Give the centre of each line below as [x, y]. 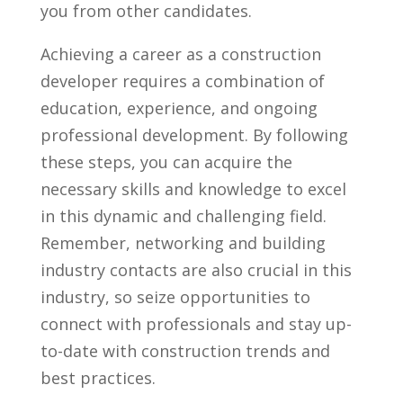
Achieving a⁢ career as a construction [180, 54]
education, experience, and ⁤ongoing [179, 107]
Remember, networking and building [183, 242]
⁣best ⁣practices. [98, 377]
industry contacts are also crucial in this [196, 269]
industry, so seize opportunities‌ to [175, 296]
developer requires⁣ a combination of [182, 81]
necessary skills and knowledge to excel [193, 188]
